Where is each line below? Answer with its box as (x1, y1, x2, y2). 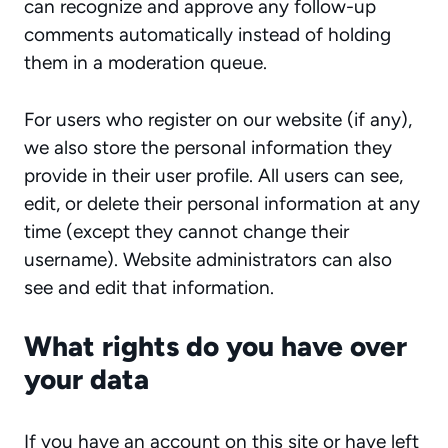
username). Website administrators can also (24, 247, 392, 271)
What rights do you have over (24, 329, 407, 363)
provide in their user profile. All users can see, (24, 163, 403, 187)
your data (24, 362, 149, 396)
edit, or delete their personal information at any (24, 191, 420, 215)
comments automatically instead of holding (24, 23, 391, 46)
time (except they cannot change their (24, 219, 349, 243)
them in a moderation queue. (24, 51, 267, 74)
